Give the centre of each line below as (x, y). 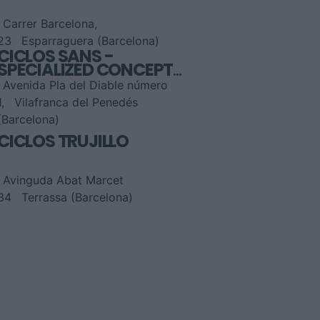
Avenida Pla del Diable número (85, 85)
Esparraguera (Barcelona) (90, 41)
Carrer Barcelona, (50, 24)
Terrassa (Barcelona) (77, 197)
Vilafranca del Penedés (76, 102)
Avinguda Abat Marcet (63, 180)
